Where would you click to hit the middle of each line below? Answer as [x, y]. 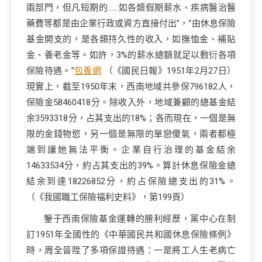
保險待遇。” [50, 71]
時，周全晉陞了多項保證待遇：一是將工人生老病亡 [131, 250]
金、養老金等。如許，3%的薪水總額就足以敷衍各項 [131, 55]
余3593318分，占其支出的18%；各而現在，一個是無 [131, 118]
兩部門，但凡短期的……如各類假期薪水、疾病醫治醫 [131, 8]
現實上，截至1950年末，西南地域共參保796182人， [131, 87]
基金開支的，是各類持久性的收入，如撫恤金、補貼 [131, 39]
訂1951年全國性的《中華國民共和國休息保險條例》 [131, 235]
